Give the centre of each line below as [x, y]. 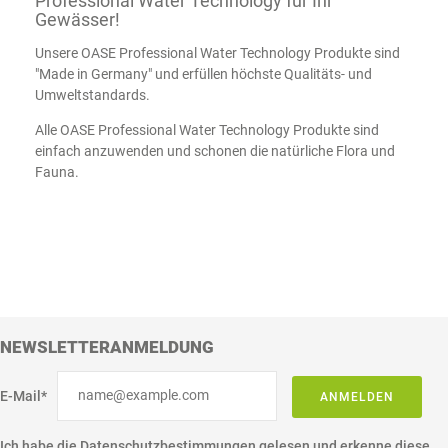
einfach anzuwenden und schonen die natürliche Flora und [215, 150]
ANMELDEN [357, 396]
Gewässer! [77, 20]
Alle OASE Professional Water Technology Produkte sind [207, 129]
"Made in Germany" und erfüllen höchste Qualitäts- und [203, 73]
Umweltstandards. [92, 94]
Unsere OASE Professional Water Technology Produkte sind [217, 52]
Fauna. [57, 171]
